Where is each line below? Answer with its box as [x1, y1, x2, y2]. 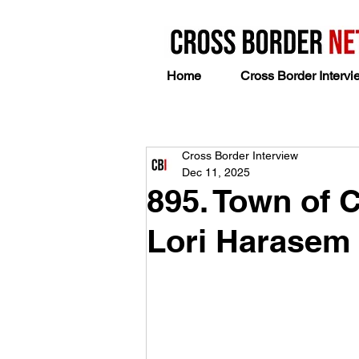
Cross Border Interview [182, 148, 298, 162]
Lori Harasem [147, 221, 351, 260]
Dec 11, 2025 [182, 165, 250, 179]
